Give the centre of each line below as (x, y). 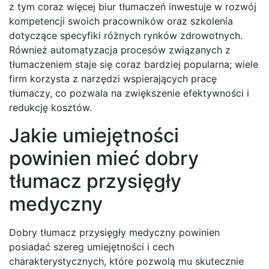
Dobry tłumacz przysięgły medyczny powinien (114, 233)
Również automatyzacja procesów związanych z (120, 50)
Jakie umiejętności (94, 136)
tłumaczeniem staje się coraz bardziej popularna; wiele (134, 65)
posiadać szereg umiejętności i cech (92, 247)
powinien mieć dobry (104, 159)
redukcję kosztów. (50, 108)
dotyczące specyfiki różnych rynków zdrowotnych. (126, 36)
